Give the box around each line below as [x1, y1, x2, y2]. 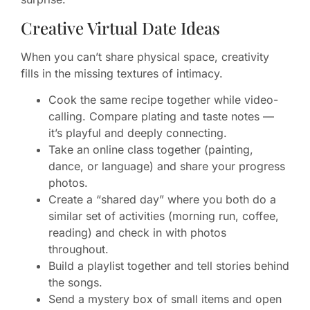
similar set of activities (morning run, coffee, [48, 209, 279, 224]
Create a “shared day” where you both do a [48, 192, 276, 207]
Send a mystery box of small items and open [48, 292, 282, 307]
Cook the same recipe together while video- [48, 93, 278, 107]
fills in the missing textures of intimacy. [21, 66, 223, 80]
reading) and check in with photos [48, 226, 226, 240]
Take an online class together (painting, [48, 143, 253, 157]
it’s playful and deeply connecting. [48, 126, 227, 140]
